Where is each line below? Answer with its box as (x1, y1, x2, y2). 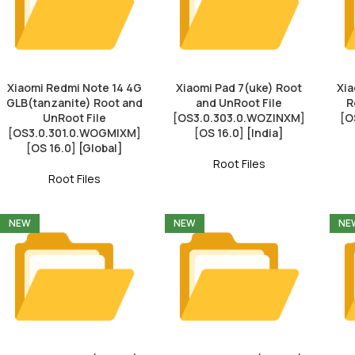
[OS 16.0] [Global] (25, 139, 123, 155)
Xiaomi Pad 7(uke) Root (176, 79, 303, 95)
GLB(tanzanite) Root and (6, 94, 143, 110)
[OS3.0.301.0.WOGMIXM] (7, 124, 141, 140)
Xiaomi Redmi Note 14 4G (6, 79, 142, 95)
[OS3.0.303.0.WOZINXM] (173, 109, 306, 125)
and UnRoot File (196, 94, 283, 110)
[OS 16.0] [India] (194, 124, 284, 140)
